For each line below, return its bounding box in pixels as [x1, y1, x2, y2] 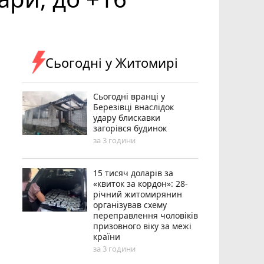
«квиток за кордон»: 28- [93, 177, 189, 189]
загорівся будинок [93, 122, 167, 134]
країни [93, 230, 121, 242]
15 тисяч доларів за [93, 167, 174, 179]
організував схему [93, 199, 167, 210]
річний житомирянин [93, 188, 183, 200]
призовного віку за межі [93, 220, 192, 232]
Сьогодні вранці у [93, 90, 166, 102]
